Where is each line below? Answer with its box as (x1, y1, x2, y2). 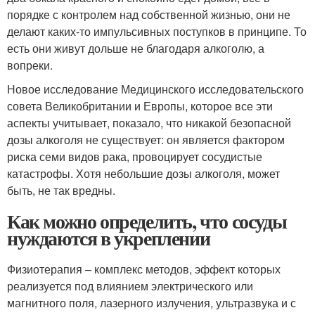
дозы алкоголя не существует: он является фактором (7, 131, 285, 148)
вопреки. (7, 56, 53, 73)
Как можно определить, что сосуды (7, 206, 287, 236)
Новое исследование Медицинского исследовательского (7, 80, 304, 97)
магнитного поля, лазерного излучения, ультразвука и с (7, 294, 296, 311)
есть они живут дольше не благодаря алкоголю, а (7, 39, 264, 56)
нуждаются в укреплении (7, 223, 210, 252)
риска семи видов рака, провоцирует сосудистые (7, 148, 262, 165)
